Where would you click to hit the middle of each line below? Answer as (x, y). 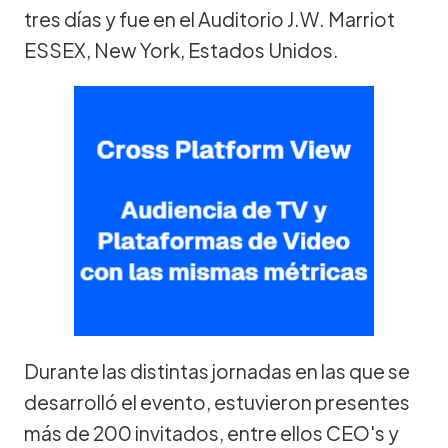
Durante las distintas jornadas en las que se (217, 370)
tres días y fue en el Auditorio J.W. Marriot (209, 18)
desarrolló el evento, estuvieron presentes (217, 401)
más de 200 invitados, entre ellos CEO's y (211, 432)
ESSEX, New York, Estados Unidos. (181, 49)
